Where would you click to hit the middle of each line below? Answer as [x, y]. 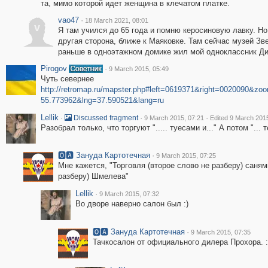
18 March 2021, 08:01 [116, 20]
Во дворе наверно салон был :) [132, 204]
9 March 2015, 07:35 [220, 232]
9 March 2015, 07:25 [186, 156]
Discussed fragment [105, 118]
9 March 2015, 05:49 [138, 69]
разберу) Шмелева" [93, 176]
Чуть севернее [67, 79]
